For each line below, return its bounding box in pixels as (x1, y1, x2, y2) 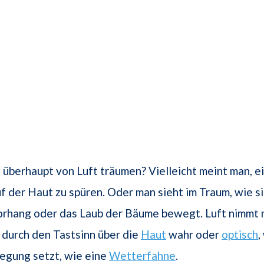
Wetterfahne (109, 249, 176, 263)
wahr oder (166, 227, 222, 242)
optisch (222, 227, 258, 242)
